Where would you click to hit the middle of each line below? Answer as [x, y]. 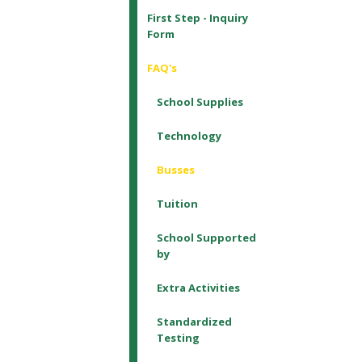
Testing [178, 337]
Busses [175, 169]
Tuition [177, 203]
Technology [189, 135]
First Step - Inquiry [197, 17]
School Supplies [200, 101]
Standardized [194, 321]
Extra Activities [198, 287]
